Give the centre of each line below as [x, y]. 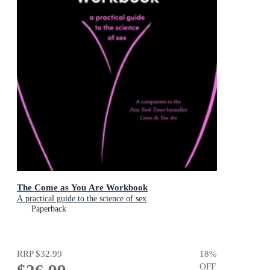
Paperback [49, 209]
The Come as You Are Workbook [82, 187]
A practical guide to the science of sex [82, 198]
